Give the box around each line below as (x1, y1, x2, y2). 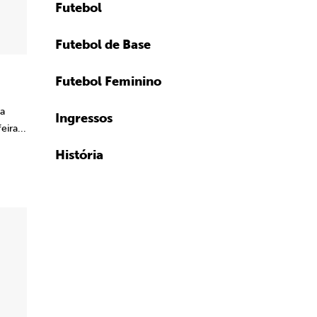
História (55, 147, 103, 163)
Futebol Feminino (55, 74, 161, 89)
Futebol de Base (55, 37, 151, 52)
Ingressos (55, 110, 113, 126)
